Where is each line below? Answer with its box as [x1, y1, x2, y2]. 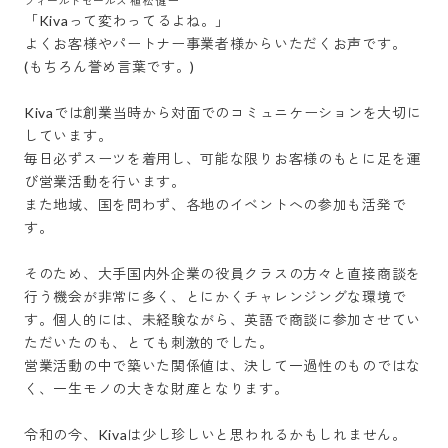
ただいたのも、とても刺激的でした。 [24, 334, 274, 351]
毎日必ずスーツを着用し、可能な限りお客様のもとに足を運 [24, 150, 421, 167]
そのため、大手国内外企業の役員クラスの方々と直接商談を [24, 265, 421, 282]
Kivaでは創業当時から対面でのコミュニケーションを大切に [24, 104, 422, 121]
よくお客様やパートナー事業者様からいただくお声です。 [24, 35, 407, 52]
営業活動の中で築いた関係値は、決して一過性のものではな [24, 357, 421, 374]
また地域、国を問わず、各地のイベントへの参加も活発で [24, 196, 407, 213]
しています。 [24, 127, 113, 144]
